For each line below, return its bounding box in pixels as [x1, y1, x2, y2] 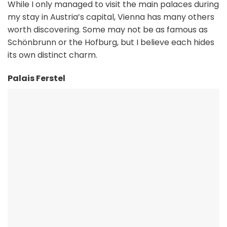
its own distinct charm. [8, 49, 97, 61]
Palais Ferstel [8, 72, 65, 84]
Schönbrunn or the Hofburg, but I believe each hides [8, 36, 214, 49]
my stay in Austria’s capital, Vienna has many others [8, 11, 214, 23]
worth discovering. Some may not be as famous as [8, 24, 208, 36]
